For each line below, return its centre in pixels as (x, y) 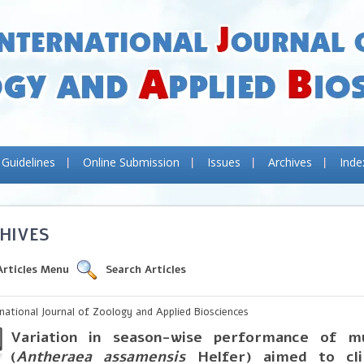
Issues (224, 162)
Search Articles (146, 269)
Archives (290, 162)
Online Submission (131, 162)
